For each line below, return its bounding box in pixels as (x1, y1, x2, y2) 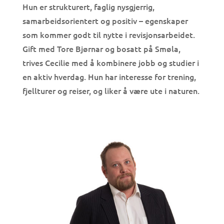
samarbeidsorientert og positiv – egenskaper (22, 15, 188, 26)
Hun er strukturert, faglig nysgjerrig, (22, 1, 154, 12)
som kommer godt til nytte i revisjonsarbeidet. (22, 29, 195, 40)
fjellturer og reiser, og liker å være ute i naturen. (22, 85, 199, 96)
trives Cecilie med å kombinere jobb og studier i (22, 57, 199, 68)
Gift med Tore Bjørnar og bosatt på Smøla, (22, 43, 180, 54)
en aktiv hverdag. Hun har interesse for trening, (22, 71, 196, 82)
